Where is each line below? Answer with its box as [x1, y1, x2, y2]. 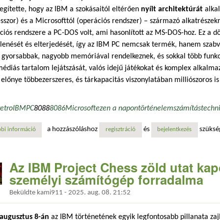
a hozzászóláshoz [47, 126, 100, 134]
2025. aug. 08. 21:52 [68, 189, 131, 197]
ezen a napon [96, 104, 138, 112]
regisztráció [105, 127, 136, 133]
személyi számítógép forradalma [9, 170, 203, 189]
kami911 [37, 189, 63, 197]
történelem [138, 104, 174, 112]
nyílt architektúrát [141, 5, 203, 13]
